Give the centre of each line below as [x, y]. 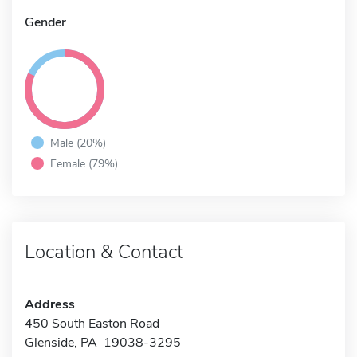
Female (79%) [84, 163]
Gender [45, 22]
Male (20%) [78, 142]
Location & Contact [104, 251]
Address [50, 304]
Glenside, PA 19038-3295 [103, 342]
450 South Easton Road [92, 323]
